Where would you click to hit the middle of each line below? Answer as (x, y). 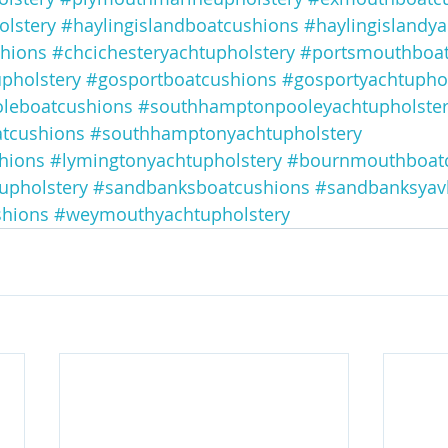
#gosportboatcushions (181, 79)
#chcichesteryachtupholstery (173, 52)
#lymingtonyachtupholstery (166, 160)
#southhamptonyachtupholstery (226, 133)
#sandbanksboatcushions (201, 187)
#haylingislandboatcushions (180, 25)
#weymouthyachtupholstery (172, 214)
